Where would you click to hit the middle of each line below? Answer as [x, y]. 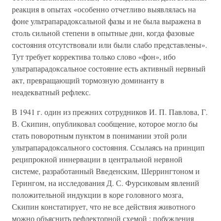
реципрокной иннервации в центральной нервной [97, 159]
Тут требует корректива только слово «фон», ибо [94, 56]
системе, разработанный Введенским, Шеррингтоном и [106, 171]
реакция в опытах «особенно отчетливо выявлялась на [104, 9]
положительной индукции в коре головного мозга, [98, 195]
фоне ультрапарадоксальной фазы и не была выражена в [107, 21]
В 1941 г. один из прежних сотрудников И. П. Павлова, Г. [110, 112]
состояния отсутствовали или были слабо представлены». [110, 45]
